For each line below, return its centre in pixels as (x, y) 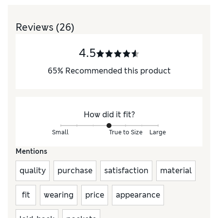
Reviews (36, 27)
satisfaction (126, 171)
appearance (138, 195)
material (176, 171)
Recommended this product (118, 71)
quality (33, 171)
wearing (59, 195)
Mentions (31, 152)
